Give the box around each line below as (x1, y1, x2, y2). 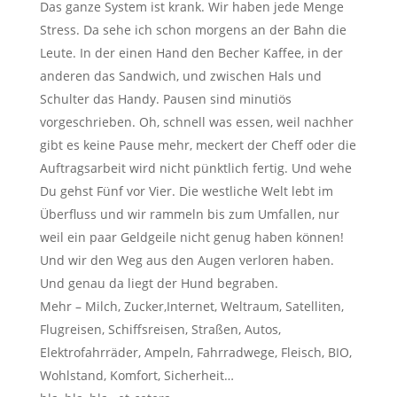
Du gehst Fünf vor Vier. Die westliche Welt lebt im (39, 182, 333, 199)
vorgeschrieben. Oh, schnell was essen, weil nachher (39, 113, 354, 130)
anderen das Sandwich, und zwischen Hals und (39, 66, 322, 84)
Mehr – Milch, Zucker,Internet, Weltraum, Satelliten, (39, 297, 344, 315)
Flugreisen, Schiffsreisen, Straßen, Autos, (39, 320, 281, 338)
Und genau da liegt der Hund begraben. (39, 274, 278, 292)
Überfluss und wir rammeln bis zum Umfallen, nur (39, 205, 339, 222)
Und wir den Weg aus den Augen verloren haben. (39, 251, 334, 269)
